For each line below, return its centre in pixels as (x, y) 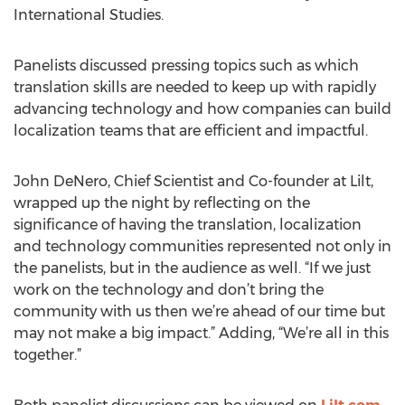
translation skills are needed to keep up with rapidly (195, 87)
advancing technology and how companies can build (202, 109)
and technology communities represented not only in (202, 246)
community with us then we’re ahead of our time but (199, 311)
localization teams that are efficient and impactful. (191, 131)
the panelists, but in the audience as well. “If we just (192, 268)
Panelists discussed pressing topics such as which (186, 66)
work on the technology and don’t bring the (169, 290)
